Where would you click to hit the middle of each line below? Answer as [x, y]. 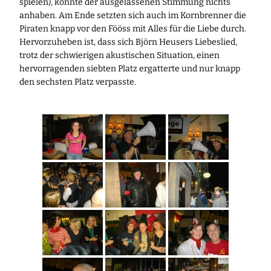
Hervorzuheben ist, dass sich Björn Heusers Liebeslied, [128, 42]
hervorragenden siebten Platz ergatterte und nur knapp [130, 68]
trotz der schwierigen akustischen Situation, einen [119, 55]
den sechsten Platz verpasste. [78, 82]
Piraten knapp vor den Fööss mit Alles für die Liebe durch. [133, 28]
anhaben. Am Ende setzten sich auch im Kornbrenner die [133, 15]
